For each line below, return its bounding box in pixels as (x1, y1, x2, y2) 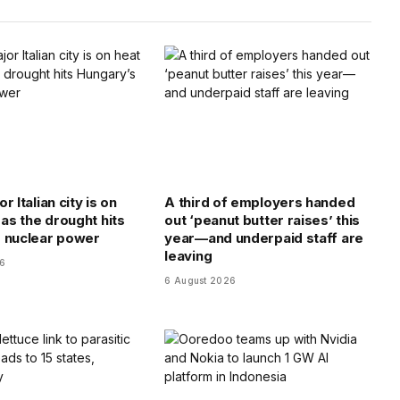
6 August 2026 (164, 274, 237, 286)
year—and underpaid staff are (164, 229, 363, 246)
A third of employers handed (164, 193, 355, 211)
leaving (164, 246, 212, 264)
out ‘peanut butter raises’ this (164, 211, 361, 229)
